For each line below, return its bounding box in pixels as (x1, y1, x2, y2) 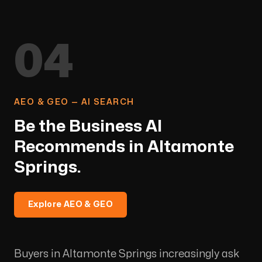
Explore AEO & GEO (28, 200, 113, 208)
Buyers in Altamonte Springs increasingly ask (14, 249, 239, 259)
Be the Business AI (14, 118, 162, 135)
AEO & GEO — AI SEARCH (14, 98, 135, 106)
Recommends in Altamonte (14, 139, 234, 155)
